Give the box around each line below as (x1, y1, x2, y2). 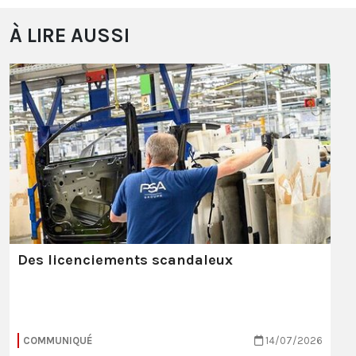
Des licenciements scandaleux (17, 251, 233, 269)
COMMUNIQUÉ (23, 335, 92, 347)
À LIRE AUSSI (10, 24, 130, 48)
